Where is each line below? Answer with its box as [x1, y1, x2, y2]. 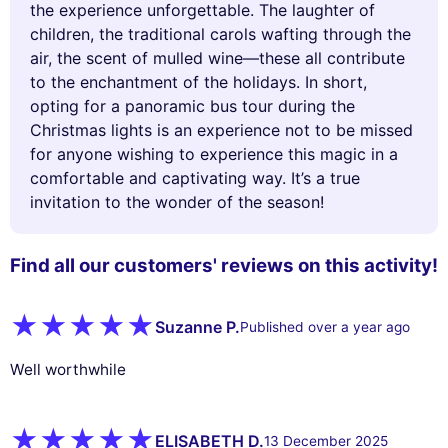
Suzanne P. [155, 317, 240, 338]
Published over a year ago [240, 319, 410, 336]
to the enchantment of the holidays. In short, [30, 71, 367, 92]
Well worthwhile [10, 359, 126, 379]
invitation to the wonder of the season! [30, 191, 324, 212]
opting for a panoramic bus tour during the [30, 95, 355, 116]
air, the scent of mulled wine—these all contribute [30, 47, 405, 68]
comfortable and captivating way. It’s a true [30, 167, 360, 188]
